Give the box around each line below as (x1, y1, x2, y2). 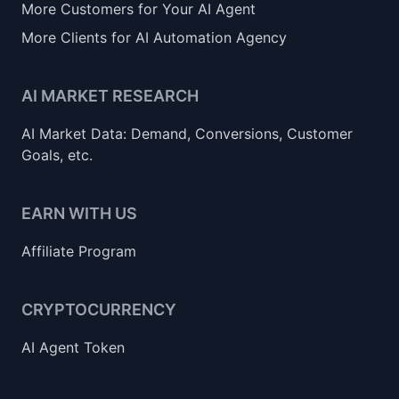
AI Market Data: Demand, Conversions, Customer (21, 125, 353, 142)
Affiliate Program (21, 242, 136, 260)
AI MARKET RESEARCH (21, 86, 199, 105)
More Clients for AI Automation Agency (21, 28, 287, 46)
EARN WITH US (21, 204, 137, 223)
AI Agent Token (21, 338, 125, 356)
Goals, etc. (21, 146, 93, 164)
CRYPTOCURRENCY (21, 300, 176, 319)
